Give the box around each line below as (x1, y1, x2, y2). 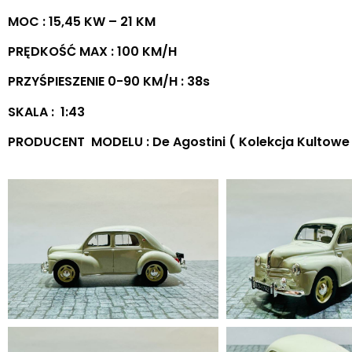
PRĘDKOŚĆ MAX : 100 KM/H (8, 42, 177, 60)
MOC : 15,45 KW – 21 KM (8, 12, 156, 31)
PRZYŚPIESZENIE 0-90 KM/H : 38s (8, 72, 210, 91)
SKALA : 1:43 (8, 102, 85, 121)
